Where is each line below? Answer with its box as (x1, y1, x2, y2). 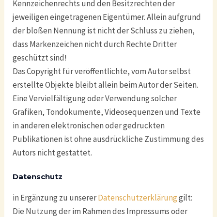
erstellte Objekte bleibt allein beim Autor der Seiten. (13, 79, 199, 90)
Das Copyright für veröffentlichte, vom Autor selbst (13, 65, 191, 77)
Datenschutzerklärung (98, 192, 178, 203)
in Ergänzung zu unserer (13, 192, 98, 203)
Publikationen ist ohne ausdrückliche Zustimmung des (13, 133, 204, 144)
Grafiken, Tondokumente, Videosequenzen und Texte (13, 106, 201, 117)
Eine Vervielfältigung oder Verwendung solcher (13, 93, 177, 104)
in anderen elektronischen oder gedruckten (13, 120, 165, 131)
